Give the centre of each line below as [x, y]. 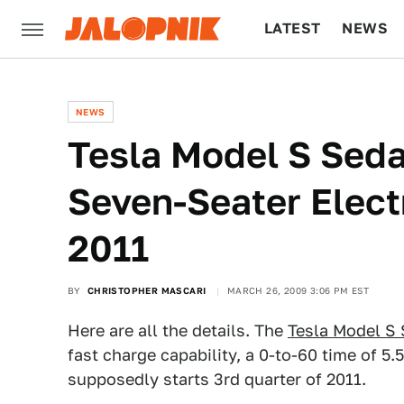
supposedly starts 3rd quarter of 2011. [217, 379]
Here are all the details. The [178, 331]
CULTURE [299, 86]
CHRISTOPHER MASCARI [147, 290]
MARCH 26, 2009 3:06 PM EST [298, 290]
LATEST [293, 28]
